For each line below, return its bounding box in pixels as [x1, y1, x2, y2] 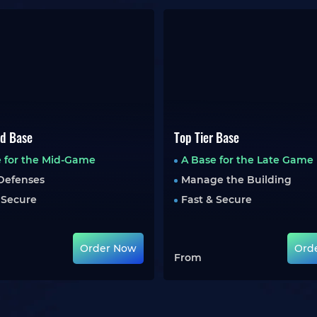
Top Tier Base [173, 128, 239, 146]
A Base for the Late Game [180, 154, 313, 166]
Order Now [79, 242, 137, 255]
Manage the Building [180, 173, 292, 186]
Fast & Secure [180, 193, 252, 206]
